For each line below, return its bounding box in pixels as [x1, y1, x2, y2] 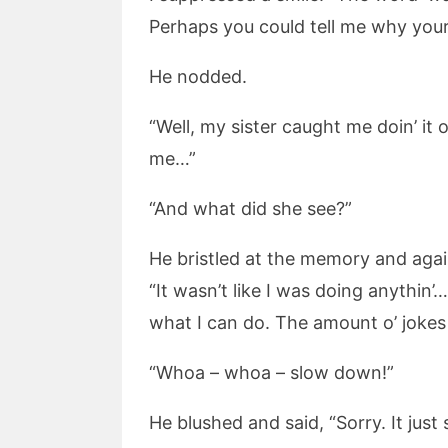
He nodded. [149, 66, 247, 87]
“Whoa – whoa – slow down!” [149, 362, 394, 383]
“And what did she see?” [149, 198, 352, 219]
